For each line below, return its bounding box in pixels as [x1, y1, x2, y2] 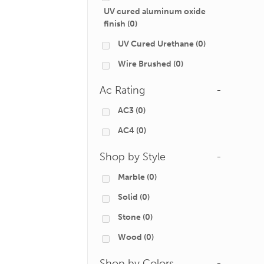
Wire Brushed [118, 59, 171, 69]
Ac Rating [100, 84, 145, 97]
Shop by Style [100, 150, 166, 163]
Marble [118, 172, 145, 182]
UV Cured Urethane [118, 39, 194, 49]
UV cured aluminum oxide [104, 6, 206, 16]
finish [104, 19, 126, 29]
